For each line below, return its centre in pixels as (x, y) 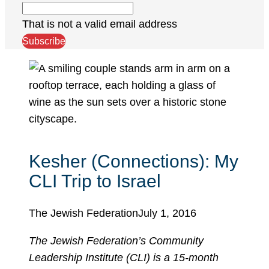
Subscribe (44, 41)
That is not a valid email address (99, 24)
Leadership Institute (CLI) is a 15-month (124, 257)
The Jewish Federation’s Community (116, 240)
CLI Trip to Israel (95, 181)
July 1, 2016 (167, 213)
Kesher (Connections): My (134, 162)
